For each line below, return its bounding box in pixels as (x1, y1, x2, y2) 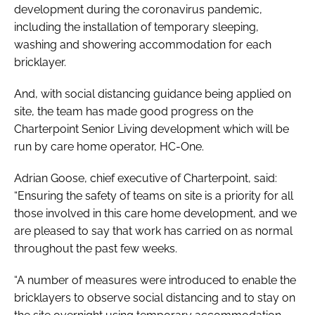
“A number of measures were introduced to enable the (14, 273, 296, 287)
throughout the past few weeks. (14, 241, 177, 255)
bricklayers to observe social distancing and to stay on (14, 290, 295, 304)
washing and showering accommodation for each (14, 37, 271, 51)
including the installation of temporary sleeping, (14, 20, 259, 34)
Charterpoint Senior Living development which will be (14, 122, 289, 136)
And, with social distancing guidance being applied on (14, 86, 291, 101)
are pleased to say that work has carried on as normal (14, 224, 292, 238)
